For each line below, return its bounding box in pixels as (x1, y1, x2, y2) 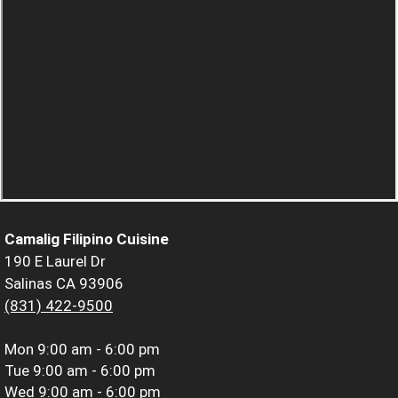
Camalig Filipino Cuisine (4, 229, 169, 248)
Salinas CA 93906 (4, 274, 123, 292)
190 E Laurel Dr (4, 251, 106, 270)
